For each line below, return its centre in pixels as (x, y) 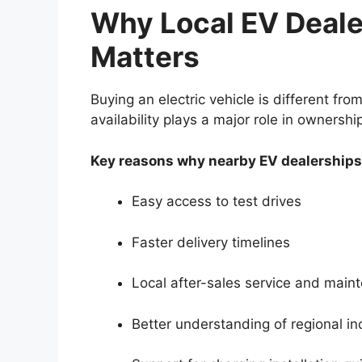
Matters (145, 57)
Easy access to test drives (217, 202)
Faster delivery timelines (211, 242)
